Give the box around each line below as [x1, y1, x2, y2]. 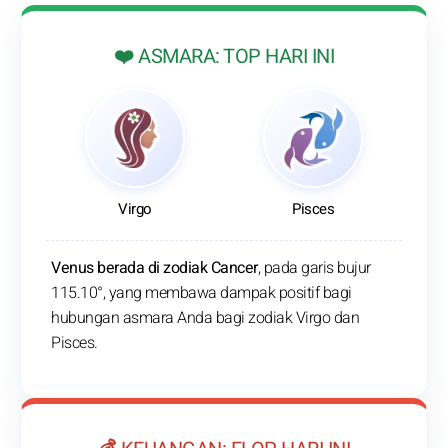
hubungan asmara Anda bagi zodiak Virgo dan [51, 306, 359, 331]
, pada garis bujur [257, 256, 371, 281]
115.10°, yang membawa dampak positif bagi [51, 281, 352, 306]
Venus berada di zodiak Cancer [51, 256, 258, 281]
